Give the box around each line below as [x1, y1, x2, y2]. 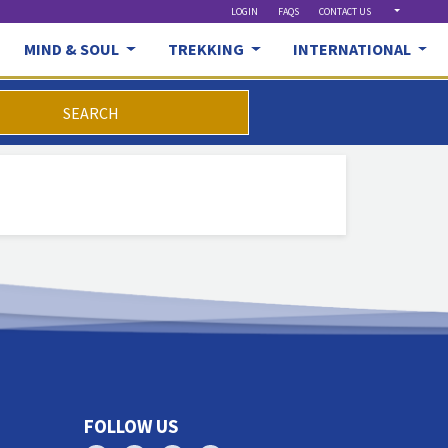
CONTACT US [319, 5, 372, 18]
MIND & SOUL [24, 39, 123, 60]
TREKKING [168, 39, 247, 60]
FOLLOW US [83, 414, 178, 438]
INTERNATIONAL [292, 39, 414, 60]
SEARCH [63, 102, 119, 123]
